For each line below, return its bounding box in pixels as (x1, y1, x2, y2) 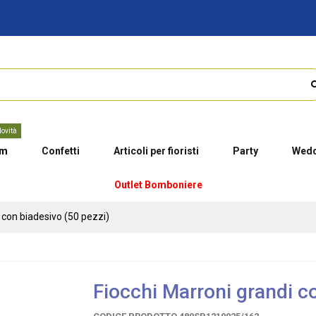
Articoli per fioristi (113, 145, 199, 157)
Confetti (41, 145, 80, 157)
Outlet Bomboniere (114, 178, 202, 190)
